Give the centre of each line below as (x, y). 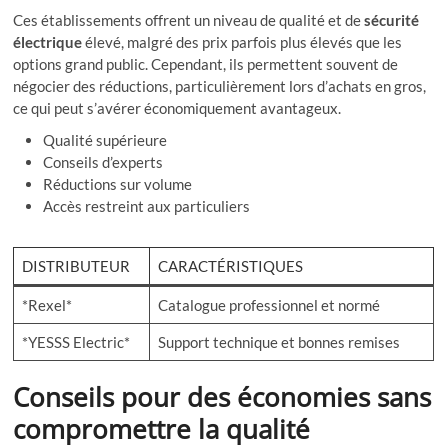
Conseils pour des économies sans (222, 397)
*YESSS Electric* (75, 342)
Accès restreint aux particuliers (147, 206)
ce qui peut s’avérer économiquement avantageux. (177, 108)
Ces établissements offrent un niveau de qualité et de (189, 20)
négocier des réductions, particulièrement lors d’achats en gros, (220, 86)
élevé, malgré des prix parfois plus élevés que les (242, 42)
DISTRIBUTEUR (75, 266)
